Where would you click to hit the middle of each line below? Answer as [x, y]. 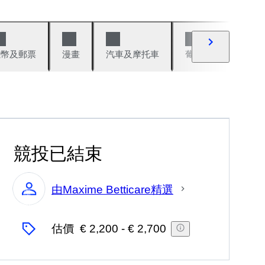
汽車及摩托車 [132, 54]
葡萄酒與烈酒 [212, 54]
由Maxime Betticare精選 [112, 189]
